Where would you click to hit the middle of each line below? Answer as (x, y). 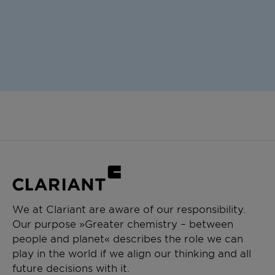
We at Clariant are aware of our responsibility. (129, 209)
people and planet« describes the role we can (128, 238)
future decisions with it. (71, 268)
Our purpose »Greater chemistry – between (123, 223)
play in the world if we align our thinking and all (132, 253)
